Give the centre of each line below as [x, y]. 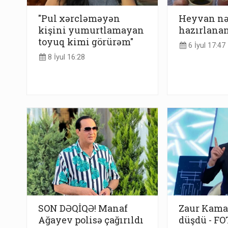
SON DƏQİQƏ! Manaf [83, 208]
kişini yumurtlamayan [91, 30]
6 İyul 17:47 [206, 46]
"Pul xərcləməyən [79, 18]
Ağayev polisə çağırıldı [91, 220]
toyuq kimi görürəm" [86, 41]
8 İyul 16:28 [65, 58]
